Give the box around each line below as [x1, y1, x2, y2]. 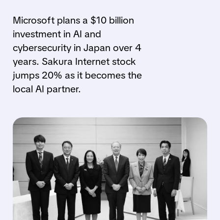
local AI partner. [12, 82, 81, 95]
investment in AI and [12, 27, 101, 40]
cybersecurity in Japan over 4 [12, 41, 141, 54]
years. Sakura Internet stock [12, 55, 136, 68]
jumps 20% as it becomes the [12, 69, 142, 82]
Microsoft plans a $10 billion [12, 14, 134, 27]
